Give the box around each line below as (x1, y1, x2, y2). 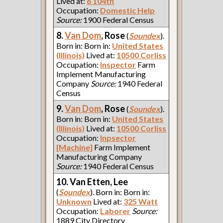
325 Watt (123, 196, 158, 206)
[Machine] (56, 142, 93, 152)
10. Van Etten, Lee (56, 176, 128, 187)
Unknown (56, 196, 92, 206)
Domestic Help (100, 5, 155, 15)
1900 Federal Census (82, 14, 154, 24)
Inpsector (100, 132, 136, 142)
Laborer (100, 206, 131, 216)
